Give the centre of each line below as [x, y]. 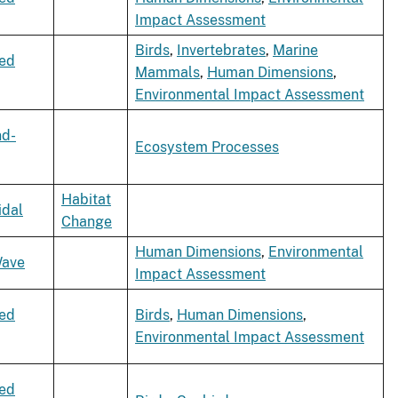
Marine [295, 51]
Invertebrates [221, 51]
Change [87, 222]
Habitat [86, 200]
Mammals [167, 73]
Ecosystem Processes [207, 147]
